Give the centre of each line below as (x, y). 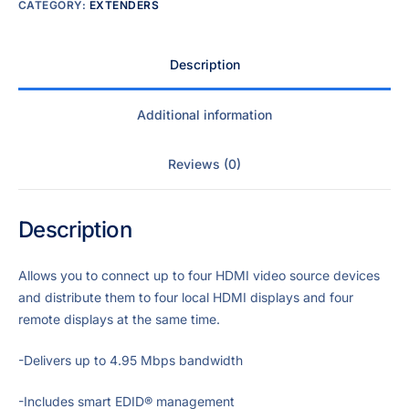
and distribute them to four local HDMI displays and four (186, 298)
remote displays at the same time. (119, 320)
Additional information (204, 114)
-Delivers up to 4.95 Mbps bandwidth (131, 361)
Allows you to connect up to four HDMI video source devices (199, 276)
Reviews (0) (204, 164)
